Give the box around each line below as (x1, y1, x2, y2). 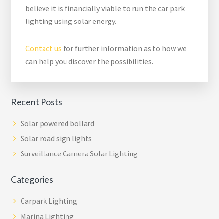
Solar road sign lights (21, 133, 92, 144)
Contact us (25, 44, 62, 54)
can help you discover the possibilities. (25, 56, 153, 66)
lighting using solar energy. (25, 16, 117, 26)
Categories (11, 174, 54, 185)
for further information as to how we (62, 44, 187, 54)
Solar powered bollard (21, 118, 95, 129)
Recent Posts (11, 96, 63, 108)
